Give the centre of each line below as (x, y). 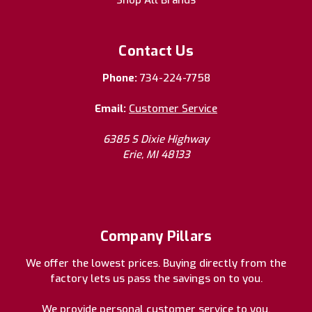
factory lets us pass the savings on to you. (156, 279)
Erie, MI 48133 (156, 155)
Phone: (121, 78)
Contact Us (156, 52)
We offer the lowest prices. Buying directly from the (156, 264)
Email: (112, 109)
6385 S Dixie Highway (156, 140)
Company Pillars (156, 237)
